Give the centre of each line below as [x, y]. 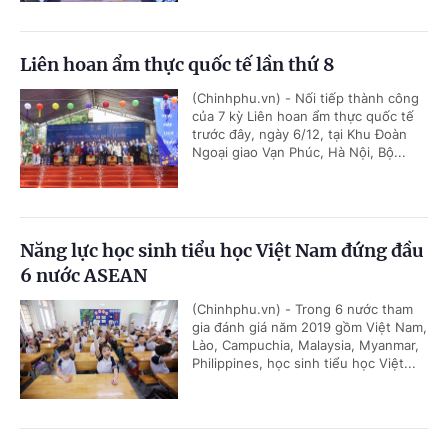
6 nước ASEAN [83, 275]
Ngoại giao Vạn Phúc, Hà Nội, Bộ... [299, 151]
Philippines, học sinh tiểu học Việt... [304, 362]
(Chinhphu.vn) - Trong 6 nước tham [302, 308]
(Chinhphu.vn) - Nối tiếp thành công [305, 97]
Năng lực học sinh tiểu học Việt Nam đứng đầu [222, 250]
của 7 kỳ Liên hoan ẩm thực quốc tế [303, 115]
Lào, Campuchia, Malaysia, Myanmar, [305, 344]
